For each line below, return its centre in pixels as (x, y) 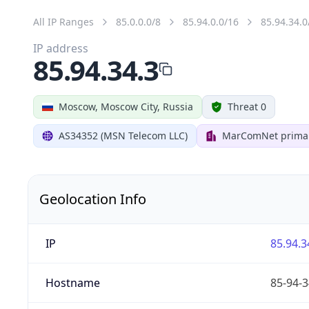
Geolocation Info (93, 199)
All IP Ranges (63, 21)
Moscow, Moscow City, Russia (126, 106)
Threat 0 (247, 106)
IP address (61, 48)
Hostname (72, 282)
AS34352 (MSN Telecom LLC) (123, 135)
